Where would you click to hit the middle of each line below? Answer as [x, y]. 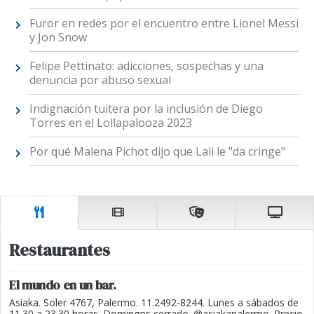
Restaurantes [60, 250]
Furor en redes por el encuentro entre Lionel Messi [164, 23]
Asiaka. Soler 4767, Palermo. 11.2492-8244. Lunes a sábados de [154, 303]
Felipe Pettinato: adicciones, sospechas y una [146, 66]
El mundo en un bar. [63, 285]
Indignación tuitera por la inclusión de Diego [146, 108]
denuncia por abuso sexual [100, 80]
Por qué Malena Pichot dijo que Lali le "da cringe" [157, 151]
